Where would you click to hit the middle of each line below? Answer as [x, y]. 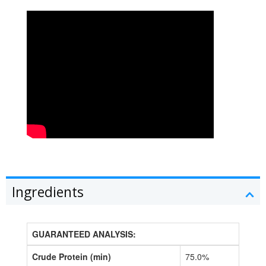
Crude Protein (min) [72, 256]
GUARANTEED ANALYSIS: [84, 234]
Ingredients [48, 191]
